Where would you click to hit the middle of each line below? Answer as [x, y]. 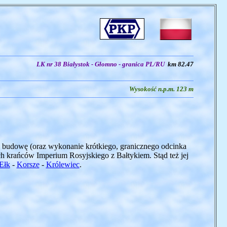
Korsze [28, 164]
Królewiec [63, 164]
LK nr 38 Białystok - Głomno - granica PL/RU [102, 64]
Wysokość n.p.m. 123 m [160, 89]
